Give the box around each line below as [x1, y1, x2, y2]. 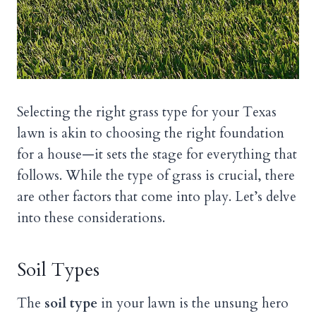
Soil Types [17, 257, 99, 283]
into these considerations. [17, 209, 165, 228]
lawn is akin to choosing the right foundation [17, 124, 284, 143]
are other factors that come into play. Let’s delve [17, 188, 296, 207]
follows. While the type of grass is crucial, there [17, 166, 295, 186]
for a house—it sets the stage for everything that [17, 145, 297, 164]
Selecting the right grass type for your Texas [17, 103, 276, 122]
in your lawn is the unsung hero [97, 294, 288, 313]
